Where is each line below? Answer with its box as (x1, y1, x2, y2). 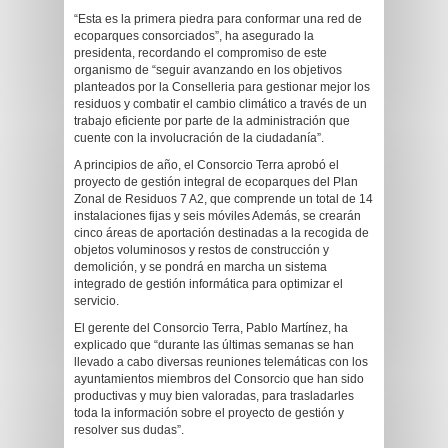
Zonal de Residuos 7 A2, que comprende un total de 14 (74, 192, 373, 206)
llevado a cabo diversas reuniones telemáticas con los (74, 355, 368, 369)
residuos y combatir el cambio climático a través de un (74, 97, 367, 111)
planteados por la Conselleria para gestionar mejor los (74, 80, 370, 94)
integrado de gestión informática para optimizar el (74, 277, 343, 291)
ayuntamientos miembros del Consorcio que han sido (74, 372, 364, 386)
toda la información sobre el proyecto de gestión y (74, 406, 344, 420)
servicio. (74, 294, 119, 308)
